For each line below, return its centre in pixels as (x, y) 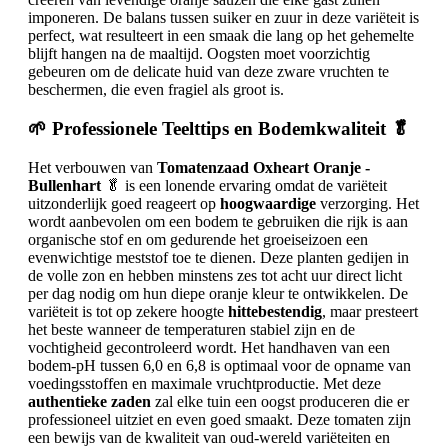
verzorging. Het (367, 203)
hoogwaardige (268, 203)
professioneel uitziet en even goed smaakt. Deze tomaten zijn (219, 419)
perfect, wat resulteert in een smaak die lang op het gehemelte (221, 36)
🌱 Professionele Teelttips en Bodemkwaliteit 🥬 (219, 128)
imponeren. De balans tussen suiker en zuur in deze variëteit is (223, 18)
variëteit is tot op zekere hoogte (128, 311)
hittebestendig (275, 311)
